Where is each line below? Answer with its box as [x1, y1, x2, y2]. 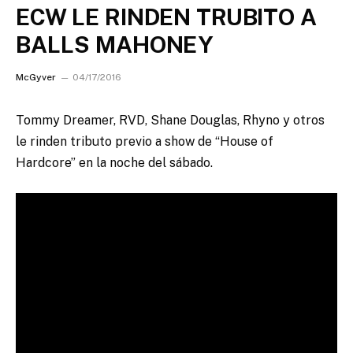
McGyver [16, 72, 56, 83]
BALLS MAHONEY [16, 31, 214, 58]
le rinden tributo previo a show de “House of [16, 134, 277, 149]
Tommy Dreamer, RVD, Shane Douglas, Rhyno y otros [16, 113, 325, 128]
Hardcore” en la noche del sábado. [16, 155, 213, 170]
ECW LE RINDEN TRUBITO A [16, 3, 317, 31]
